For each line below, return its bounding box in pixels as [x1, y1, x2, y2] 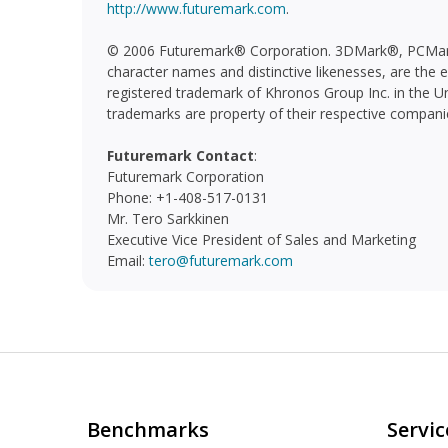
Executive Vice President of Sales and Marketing [107, 230, 416, 249]
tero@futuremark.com [149, 251, 293, 270]
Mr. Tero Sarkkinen [107, 209, 229, 228]
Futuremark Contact [107, 146, 254, 165]
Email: [107, 251, 149, 270]
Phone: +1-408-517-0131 [107, 188, 268, 207]
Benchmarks [87, 416, 209, 443]
